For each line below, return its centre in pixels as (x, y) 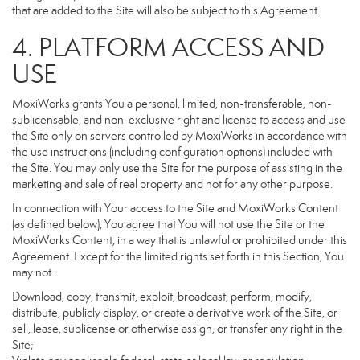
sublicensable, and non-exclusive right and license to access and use (179, 120)
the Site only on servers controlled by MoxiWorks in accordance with (180, 136)
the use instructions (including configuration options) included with (172, 152)
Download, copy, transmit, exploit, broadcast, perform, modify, (162, 297)
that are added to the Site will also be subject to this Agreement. (166, 10)
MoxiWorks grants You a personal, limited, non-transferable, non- (172, 104)
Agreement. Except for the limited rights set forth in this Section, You (178, 256)
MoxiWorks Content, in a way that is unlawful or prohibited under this (180, 240)
